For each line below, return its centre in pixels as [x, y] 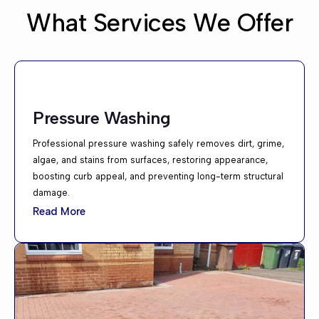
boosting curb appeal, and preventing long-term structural [158, 176]
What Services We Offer [159, 22]
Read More [59, 212]
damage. [51, 192]
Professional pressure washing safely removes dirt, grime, [158, 143]
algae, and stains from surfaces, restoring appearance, [150, 159]
